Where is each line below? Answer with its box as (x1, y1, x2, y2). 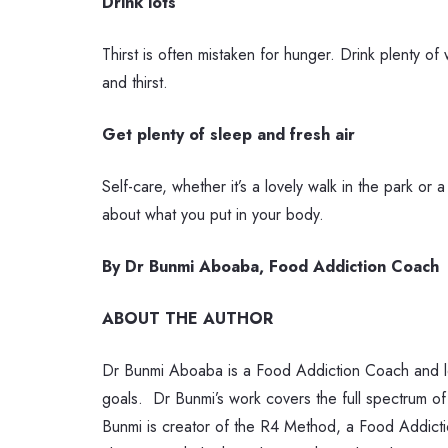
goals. (102, 387, 143, 410)
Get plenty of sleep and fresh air (102, 123, 355, 146)
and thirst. (102, 71, 168, 94)
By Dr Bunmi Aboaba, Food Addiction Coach (102, 255, 439, 278)
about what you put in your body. (102, 203, 324, 226)
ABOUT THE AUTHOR (102, 307, 273, 330)
